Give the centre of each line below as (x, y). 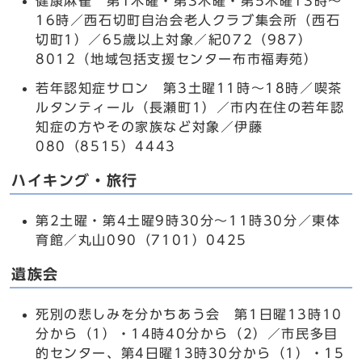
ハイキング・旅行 (75, 181)
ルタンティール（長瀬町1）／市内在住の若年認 (190, 107)
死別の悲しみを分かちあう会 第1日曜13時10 (189, 314)
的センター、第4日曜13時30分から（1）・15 (190, 353)
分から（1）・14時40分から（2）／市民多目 (187, 334)
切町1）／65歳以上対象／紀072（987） (174, 40)
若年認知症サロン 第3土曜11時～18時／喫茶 (189, 88)
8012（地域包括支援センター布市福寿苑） (177, 59)
